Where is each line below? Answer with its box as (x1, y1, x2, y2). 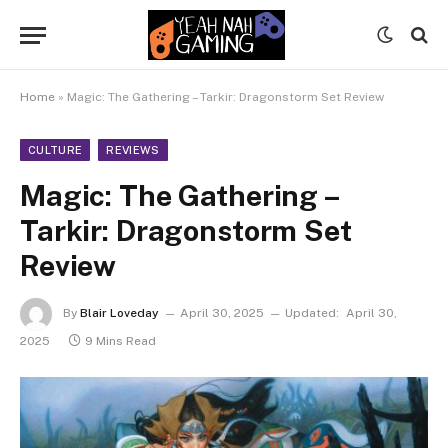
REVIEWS (106, 144, 160, 156)
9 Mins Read (85, 334, 156, 348)
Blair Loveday (80, 306, 159, 321)
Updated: (285, 306, 339, 321)
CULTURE (28, 144, 83, 156)
